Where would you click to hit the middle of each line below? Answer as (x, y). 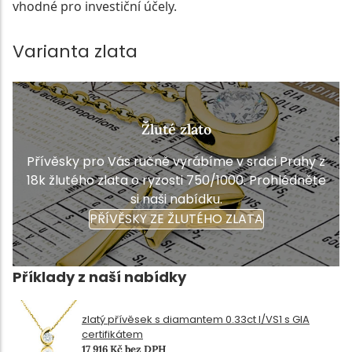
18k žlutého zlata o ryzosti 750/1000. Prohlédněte (176, 180)
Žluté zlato (176, 129)
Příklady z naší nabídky (99, 277)
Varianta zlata (75, 51)
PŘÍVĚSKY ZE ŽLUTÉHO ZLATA (176, 218)
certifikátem (112, 335)
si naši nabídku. (176, 199)
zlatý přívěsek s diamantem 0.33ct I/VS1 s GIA (196, 320)
